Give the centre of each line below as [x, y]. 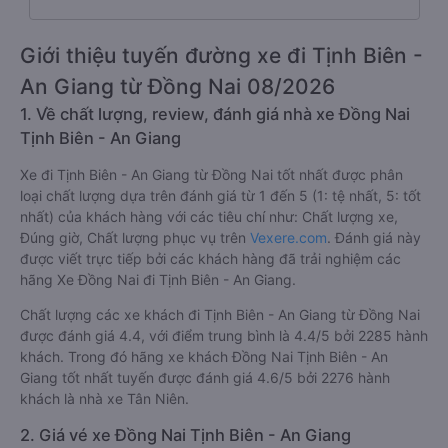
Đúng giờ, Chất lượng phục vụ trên [135, 237]
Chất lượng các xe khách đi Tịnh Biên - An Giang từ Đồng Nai [220, 314]
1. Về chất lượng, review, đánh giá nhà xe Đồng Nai [215, 114]
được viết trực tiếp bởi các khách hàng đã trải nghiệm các [210, 258]
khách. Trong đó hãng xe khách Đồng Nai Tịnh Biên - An [204, 356]
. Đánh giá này [374, 237]
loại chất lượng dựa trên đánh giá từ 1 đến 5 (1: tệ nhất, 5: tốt [220, 195]
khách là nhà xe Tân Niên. [104, 398]
